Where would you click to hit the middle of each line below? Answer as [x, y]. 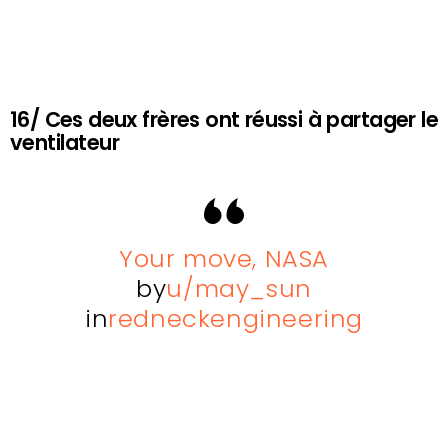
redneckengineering [235, 319]
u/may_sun [239, 289]
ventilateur [65, 143]
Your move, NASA [224, 259]
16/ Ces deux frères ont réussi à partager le [224, 120]
